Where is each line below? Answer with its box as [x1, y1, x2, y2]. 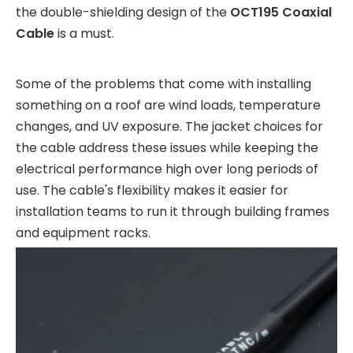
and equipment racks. [16, 224, 150, 242]
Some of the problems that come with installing [16, 75, 311, 93]
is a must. [54, 24, 114, 43]
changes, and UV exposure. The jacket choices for [16, 117, 323, 136]
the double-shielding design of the [16, 3, 230, 21]
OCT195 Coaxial [230, 3, 332, 21]
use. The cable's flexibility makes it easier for [16, 181, 288, 199]
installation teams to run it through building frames [16, 203, 329, 221]
